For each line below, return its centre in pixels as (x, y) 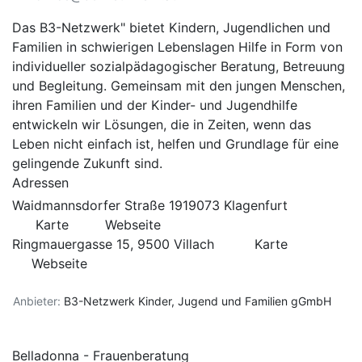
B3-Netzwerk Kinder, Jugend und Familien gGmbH (198, 301)
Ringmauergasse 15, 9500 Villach (115, 244)
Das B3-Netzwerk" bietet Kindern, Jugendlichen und (171, 27)
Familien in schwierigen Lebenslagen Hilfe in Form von (177, 47)
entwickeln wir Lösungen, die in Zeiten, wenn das (162, 124)
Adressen (40, 183)
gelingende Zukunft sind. (87, 163)
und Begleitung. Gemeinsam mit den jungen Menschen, (179, 86)
